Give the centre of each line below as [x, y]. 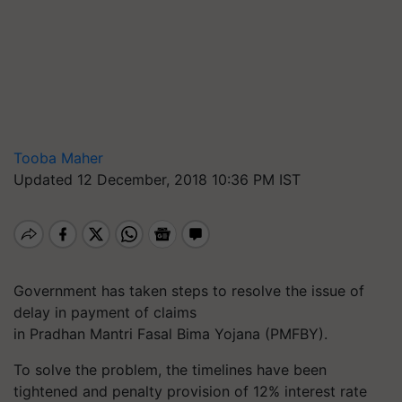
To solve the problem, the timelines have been [170, 370]
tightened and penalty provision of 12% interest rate [190, 391]
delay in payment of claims [105, 312]
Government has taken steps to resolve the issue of [189, 291]
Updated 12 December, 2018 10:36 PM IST [157, 179]
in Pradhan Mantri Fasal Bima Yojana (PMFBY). [170, 334]
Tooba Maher [58, 158]
